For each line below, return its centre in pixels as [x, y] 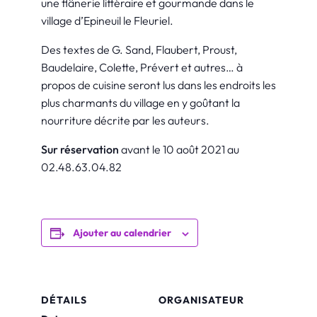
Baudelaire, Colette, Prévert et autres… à [142, 68]
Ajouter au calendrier [122, 233]
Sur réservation [80, 150]
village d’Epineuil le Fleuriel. [107, 21]
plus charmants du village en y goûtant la [140, 103]
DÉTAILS [64, 300]
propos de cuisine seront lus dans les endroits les [158, 85]
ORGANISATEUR [201, 300]
